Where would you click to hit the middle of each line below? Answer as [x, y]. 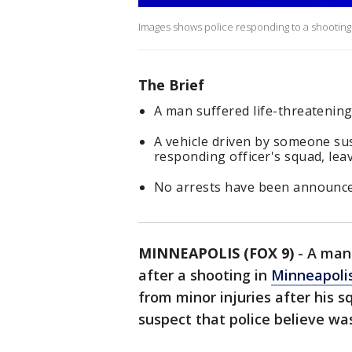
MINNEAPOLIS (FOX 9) [216, 253]
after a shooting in [205, 275]
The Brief [171, 85]
